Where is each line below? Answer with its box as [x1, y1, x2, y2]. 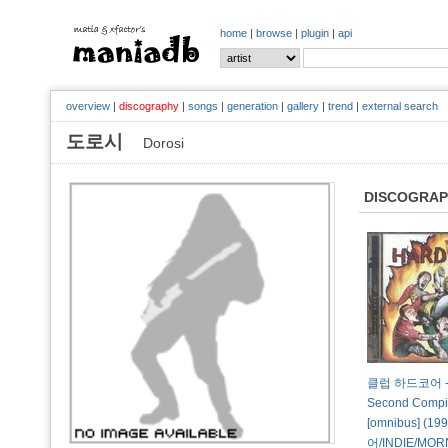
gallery [287, 100, 319, 112]
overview [66, 100, 110, 112]
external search [362, 100, 438, 112]
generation [227, 100, 278, 112]
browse [256, 27, 292, 39]
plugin [301, 27, 329, 39]
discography [119, 100, 179, 112]
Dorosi [143, 135, 184, 151]
